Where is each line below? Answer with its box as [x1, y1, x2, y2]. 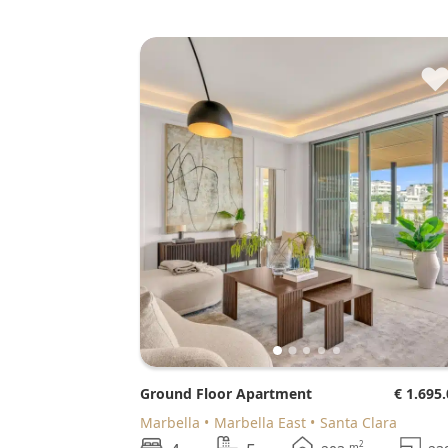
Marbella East [214, 412, 307, 432]
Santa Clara [320, 412, 398, 432]
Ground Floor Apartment [150, 383, 313, 403]
